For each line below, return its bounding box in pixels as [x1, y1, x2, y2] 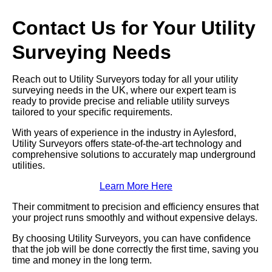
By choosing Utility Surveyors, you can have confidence [12, 233, 251, 244]
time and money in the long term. [12, 255, 152, 266]
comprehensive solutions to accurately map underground [12, 149, 256, 160]
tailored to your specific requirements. [12, 107, 172, 118]
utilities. [12, 160, 45, 171]
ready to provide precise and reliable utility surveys [12, 96, 229, 107]
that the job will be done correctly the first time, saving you [12, 244, 259, 255]
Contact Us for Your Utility [12, 17, 256, 39]
